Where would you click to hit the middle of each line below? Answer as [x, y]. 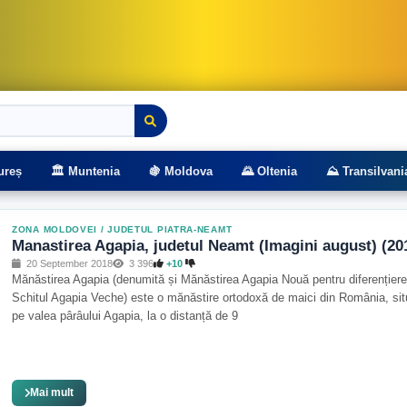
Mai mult [52, 392]
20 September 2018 [68, 263]
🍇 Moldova [181, 171]
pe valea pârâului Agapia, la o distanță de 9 [125, 316]
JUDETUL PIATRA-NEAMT [170, 229]
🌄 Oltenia [269, 171]
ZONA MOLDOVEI [55, 229]
